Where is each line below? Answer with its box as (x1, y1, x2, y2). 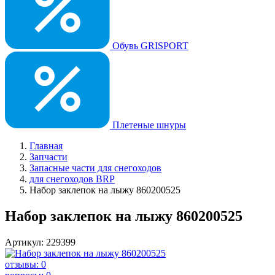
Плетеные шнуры (110, 120, 186, 130)
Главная (29, 141, 63, 151)
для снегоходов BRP (29, 174, 115, 184)
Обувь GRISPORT (110, 41, 188, 51)
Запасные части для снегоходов (29, 163, 161, 173)
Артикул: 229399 (5, 236, 76, 247)
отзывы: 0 (5, 258, 46, 269)
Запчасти (29, 152, 68, 162)
